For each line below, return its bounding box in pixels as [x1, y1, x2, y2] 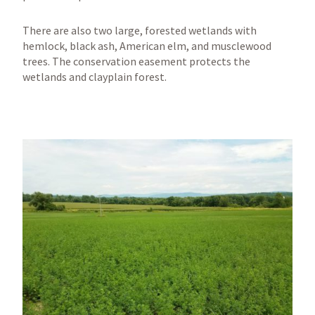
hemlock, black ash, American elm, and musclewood [22, 39, 271, 53]
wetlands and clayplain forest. [22, 70, 167, 84]
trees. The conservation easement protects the [22, 54, 250, 68]
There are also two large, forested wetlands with [22, 23, 257, 37]
